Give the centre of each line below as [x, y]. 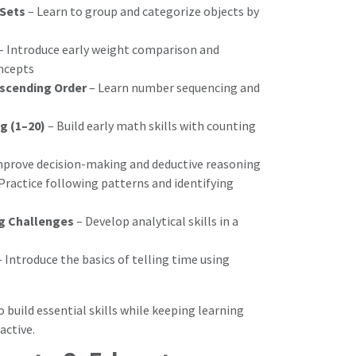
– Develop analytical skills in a [156, 221]
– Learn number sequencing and [173, 87]
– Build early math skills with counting [151, 125]
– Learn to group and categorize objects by [142, 11]
